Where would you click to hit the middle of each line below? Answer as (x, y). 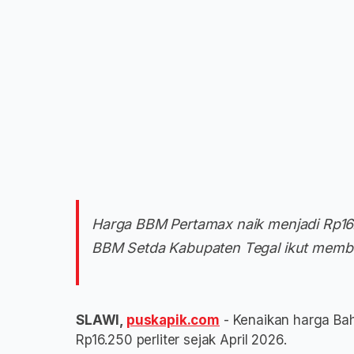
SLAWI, (101, 320)
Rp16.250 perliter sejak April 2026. (181, 340)
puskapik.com (173, 320)
